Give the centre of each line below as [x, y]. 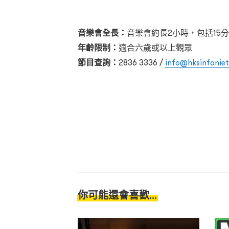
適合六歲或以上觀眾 [155, 48]
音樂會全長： [102, 33]
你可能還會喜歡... [117, 195]
